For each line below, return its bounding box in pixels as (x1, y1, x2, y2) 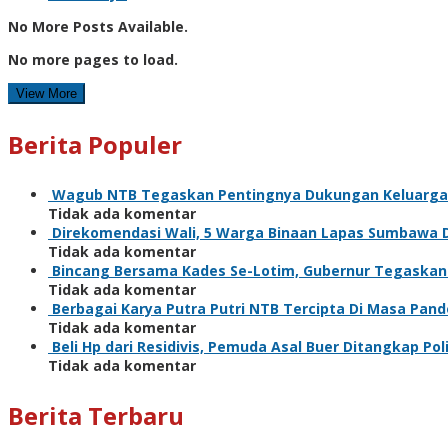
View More (16, 85, 77, 101)
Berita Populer (8, 127, 182, 161)
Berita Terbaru (8, 398, 184, 432)
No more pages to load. (8, 49, 178, 69)
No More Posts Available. (8, 16, 188, 36)
